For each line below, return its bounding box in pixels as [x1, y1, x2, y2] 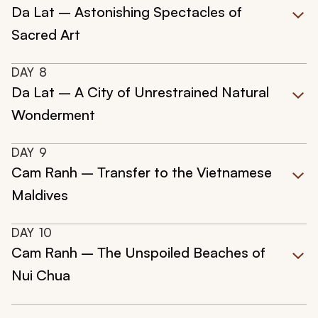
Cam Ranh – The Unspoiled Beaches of [11, 243, 265, 262]
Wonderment [11, 106, 95, 124]
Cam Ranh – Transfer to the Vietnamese [11, 163, 272, 182]
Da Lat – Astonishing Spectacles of [11, 3, 242, 21]
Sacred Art [11, 26, 80, 44]
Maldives [11, 186, 68, 204]
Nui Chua [11, 266, 70, 285]
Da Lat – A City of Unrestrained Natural [11, 83, 269, 102]
